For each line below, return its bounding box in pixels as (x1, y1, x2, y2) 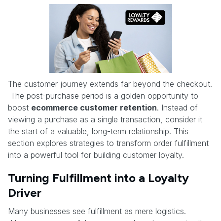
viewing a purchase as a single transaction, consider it (8, 114, 202, 124)
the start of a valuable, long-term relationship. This (8, 126, 188, 136)
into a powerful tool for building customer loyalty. (8, 149, 184, 160)
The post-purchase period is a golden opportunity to (8, 90, 198, 101)
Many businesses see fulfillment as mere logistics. (8, 206, 186, 216)
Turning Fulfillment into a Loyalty (8, 170, 189, 185)
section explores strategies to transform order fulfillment (8, 138, 209, 148)
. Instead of (157, 102, 198, 112)
